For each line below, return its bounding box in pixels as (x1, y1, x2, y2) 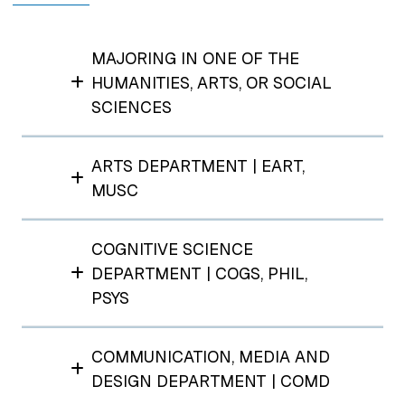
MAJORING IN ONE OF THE (91, 47, 300, 69)
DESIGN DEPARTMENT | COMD (91, 370, 331, 391)
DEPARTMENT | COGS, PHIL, (91, 262, 308, 284)
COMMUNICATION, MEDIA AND (91, 345, 331, 367)
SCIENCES (91, 96, 173, 118)
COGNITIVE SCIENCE (91, 238, 254, 259)
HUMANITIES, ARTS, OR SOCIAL (91, 71, 333, 93)
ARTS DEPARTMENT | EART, (91, 155, 306, 176)
